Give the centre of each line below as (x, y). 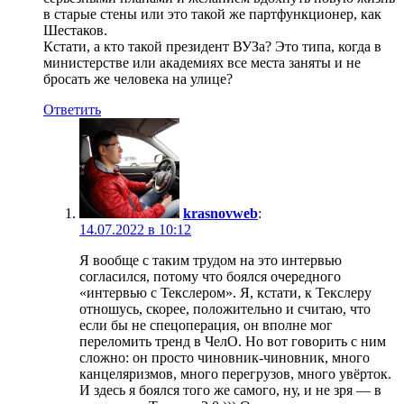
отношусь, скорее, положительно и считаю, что (225, 308)
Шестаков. (75, 30)
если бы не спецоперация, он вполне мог (206, 325)
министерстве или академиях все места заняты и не (202, 62)
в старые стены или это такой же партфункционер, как (212, 14)
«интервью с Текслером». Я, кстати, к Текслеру (225, 292)
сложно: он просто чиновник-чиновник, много (225, 357)
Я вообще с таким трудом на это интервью (211, 260)
